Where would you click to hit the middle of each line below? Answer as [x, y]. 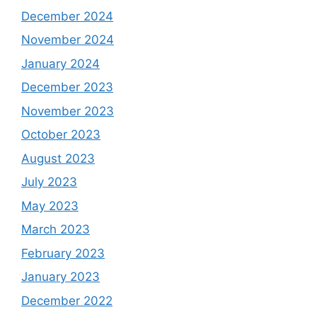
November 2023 [68, 111]
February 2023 [63, 253]
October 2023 [61, 135]
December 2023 [67, 87]
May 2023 [50, 206]
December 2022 [67, 300]
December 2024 [67, 16]
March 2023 [56, 230]
